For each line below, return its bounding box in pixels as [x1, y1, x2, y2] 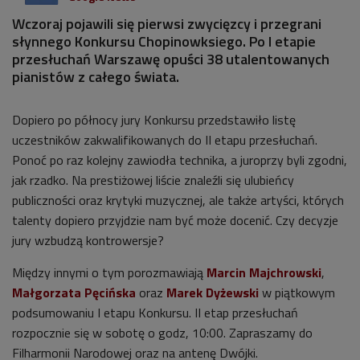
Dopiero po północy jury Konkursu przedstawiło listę [12, 110, 296, 129]
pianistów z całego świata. [12, 66, 179, 88]
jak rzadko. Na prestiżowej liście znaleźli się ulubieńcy [12, 170, 294, 190]
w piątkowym [259, 283, 335, 302]
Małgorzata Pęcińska [12, 283, 136, 302]
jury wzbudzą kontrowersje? [12, 231, 164, 250]
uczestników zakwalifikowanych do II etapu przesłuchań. [12, 130, 317, 149]
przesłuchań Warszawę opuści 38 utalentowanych [12, 48, 329, 70]
